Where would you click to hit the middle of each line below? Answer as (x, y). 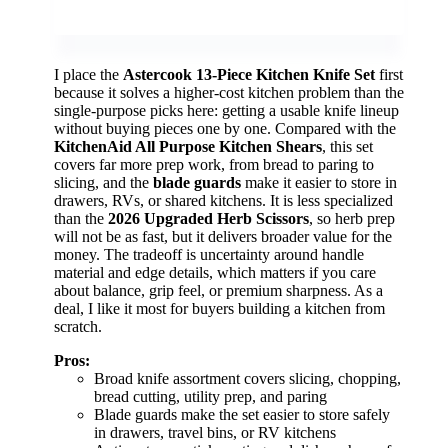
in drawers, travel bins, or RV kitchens (215, 432)
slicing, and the (103, 182)
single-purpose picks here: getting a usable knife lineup (226, 110)
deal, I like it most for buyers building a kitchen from (219, 308)
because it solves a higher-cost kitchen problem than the (229, 92)
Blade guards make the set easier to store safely (242, 414)
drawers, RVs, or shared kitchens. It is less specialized (223, 200)
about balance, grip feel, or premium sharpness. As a (218, 290)
